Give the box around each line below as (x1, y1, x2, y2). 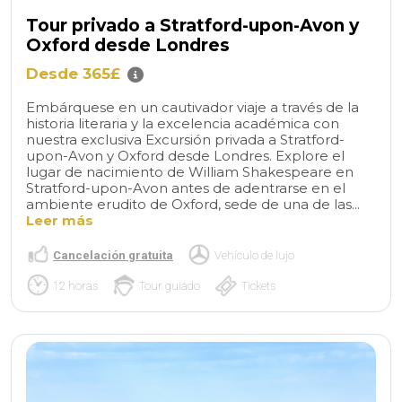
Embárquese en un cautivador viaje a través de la (26, 99, 359, 117)
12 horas (53, 278, 98, 293)
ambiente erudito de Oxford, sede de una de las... (26, 196, 360, 214)
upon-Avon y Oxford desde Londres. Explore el (26, 147, 345, 165)
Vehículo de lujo (214, 248, 294, 262)
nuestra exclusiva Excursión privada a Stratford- (26, 131, 345, 149)
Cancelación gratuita (53, 248, 173, 262)
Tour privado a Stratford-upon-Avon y (26, 15, 359, 37)
